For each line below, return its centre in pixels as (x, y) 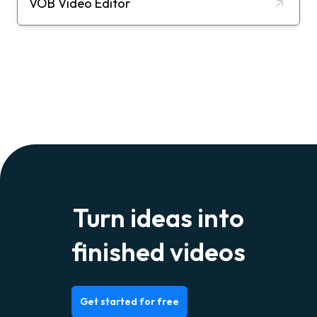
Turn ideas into (158, 217)
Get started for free (129, 302)
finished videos (158, 251)
